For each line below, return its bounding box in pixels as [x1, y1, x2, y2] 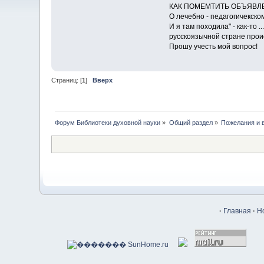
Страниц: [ [51, 77, 82, 84]
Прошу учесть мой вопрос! [169, 42, 258, 51]
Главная [223, 206, 251, 215]
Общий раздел [169, 118, 213, 126]
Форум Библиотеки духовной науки [55, 118, 161, 126]
